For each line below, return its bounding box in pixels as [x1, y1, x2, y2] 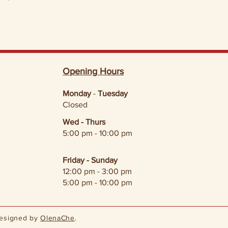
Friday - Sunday [63, 156, 118, 164]
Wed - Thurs [63, 118, 105, 126]
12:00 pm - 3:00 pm [63, 167, 132, 176]
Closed [63, 100, 88, 109]
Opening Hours [63, 66, 124, 76]
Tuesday [98, 89, 128, 98]
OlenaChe [40, 214, 75, 222]
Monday [63, 89, 91, 98]
